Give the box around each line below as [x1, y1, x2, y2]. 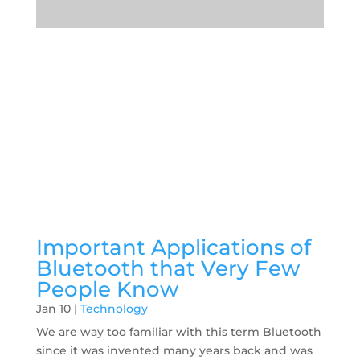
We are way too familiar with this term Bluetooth [35, 325, 321, 340]
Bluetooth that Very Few [35, 256, 300, 282]
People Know [35, 276, 178, 303]
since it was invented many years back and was [35, 343, 313, 358]
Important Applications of [35, 235, 311, 261]
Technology [80, 301, 148, 317]
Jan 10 [35, 301, 71, 317]
